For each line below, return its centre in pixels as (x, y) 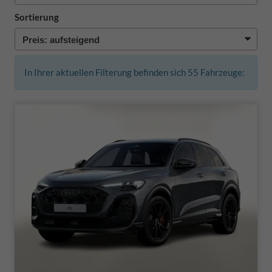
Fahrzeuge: (222, 72)
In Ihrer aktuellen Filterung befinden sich (106, 72)
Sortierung (37, 17)
